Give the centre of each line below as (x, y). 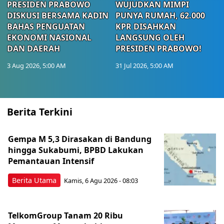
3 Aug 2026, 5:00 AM (36, 65)
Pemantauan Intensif (53, 161)
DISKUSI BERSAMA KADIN (58, 15)
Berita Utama (34, 180)
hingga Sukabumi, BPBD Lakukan (76, 150)
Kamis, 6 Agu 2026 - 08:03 (101, 181)
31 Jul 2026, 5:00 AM (144, 65)
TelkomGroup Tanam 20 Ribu (65, 215)
